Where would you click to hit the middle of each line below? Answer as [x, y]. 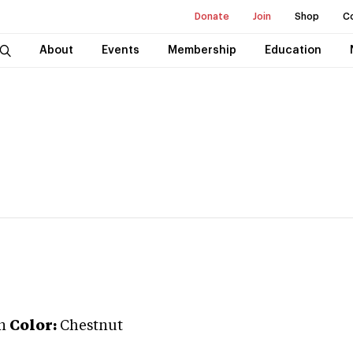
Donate [212, 17]
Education [293, 50]
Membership [202, 50]
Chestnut [91, 326]
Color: [33, 326]
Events [120, 50]
